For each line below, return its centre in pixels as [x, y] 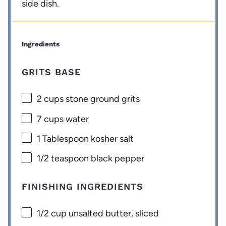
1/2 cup [52, 214]
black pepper [117, 159]
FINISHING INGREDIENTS [83, 187]
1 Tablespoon [63, 138]
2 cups [50, 99]
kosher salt [111, 138]
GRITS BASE [51, 72]
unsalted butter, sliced [113, 214]
